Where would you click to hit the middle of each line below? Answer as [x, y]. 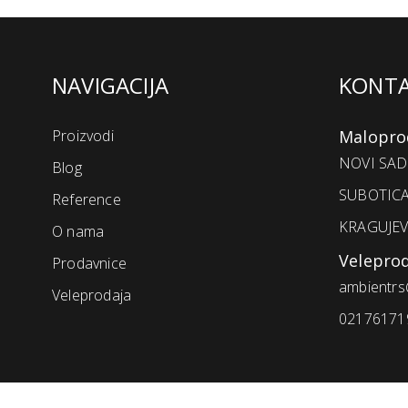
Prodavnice [89, 263]
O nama [78, 231]
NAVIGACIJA [110, 85]
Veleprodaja [92, 295]
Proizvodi [83, 135]
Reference [87, 199]
